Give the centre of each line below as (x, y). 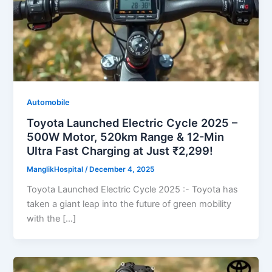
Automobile (49, 102)
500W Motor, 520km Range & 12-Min (126, 137)
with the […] (52, 219)
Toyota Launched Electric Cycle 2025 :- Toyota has (133, 190)
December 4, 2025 (122, 170)
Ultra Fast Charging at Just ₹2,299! (120, 151)
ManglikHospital (56, 170)
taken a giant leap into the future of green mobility (129, 204)
